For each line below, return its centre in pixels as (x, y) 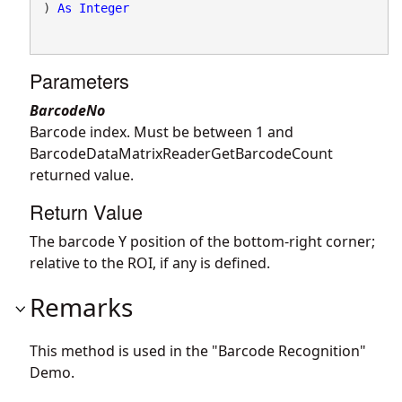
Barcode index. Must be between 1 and (162, 131)
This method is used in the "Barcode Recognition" (198, 350)
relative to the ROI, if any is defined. (150, 262)
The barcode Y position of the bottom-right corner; (202, 241)
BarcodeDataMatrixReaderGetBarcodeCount (181, 153)
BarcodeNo (67, 110)
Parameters (79, 80)
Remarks (81, 306)
